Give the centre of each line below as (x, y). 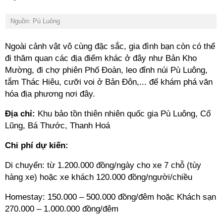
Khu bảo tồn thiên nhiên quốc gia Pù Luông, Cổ (123, 114)
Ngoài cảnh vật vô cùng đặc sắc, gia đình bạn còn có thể (110, 46)
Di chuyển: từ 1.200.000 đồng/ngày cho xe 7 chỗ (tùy (103, 165)
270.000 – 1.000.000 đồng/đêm (62, 209)
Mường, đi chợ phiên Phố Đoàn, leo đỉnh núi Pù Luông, (106, 70)
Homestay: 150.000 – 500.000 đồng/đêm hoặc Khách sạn (111, 197)
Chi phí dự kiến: (37, 145)
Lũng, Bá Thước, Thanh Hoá (57, 126)
